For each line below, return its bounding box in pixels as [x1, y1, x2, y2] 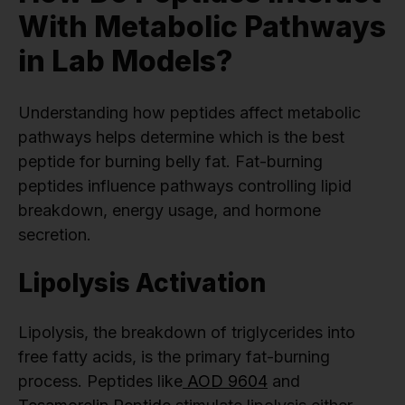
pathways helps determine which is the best [18, 127, 344, 146]
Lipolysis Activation [18, 267, 266, 298]
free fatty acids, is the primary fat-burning [18, 346, 330, 366]
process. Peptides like [18, 371, 183, 391]
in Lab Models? [18, 42, 232, 79]
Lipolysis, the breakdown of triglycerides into [18, 322, 355, 342]
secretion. [18, 224, 91, 244]
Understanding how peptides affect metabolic [18, 102, 361, 122]
